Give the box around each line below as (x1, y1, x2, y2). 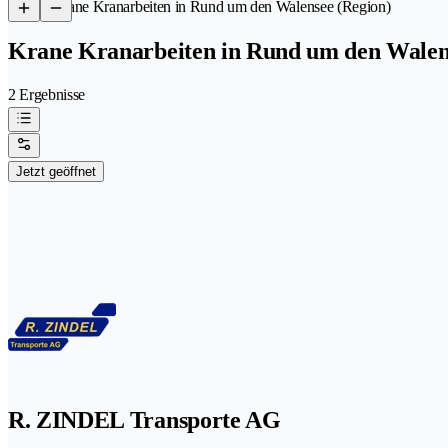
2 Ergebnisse (8, 85, 86, 103)
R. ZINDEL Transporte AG (8, 406, 281, 433)
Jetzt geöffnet (16, 163, 96, 179)
